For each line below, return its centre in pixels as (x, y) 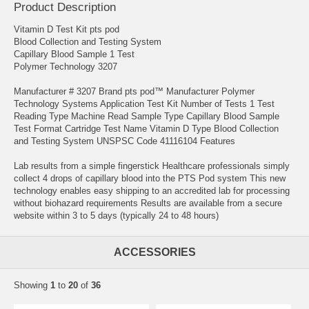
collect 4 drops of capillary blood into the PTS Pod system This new (150, 178)
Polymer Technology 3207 (66, 66)
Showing (32, 285)
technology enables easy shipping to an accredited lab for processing (152, 190)
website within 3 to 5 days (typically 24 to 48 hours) (116, 215)
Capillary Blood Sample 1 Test (74, 54)
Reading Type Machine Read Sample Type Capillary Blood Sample (147, 116)
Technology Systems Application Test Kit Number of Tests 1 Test (144, 103)
